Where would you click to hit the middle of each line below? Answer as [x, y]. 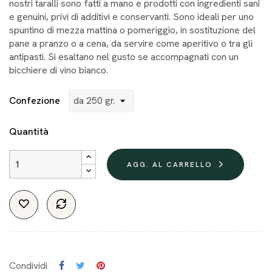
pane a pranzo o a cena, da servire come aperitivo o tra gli [131, 43]
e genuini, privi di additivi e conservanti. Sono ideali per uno [131, 16]
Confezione [36, 100]
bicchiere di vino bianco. [59, 70]
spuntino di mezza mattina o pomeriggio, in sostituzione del [132, 30]
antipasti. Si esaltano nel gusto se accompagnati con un [124, 56]
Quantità [29, 131]
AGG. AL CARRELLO [170, 164]
